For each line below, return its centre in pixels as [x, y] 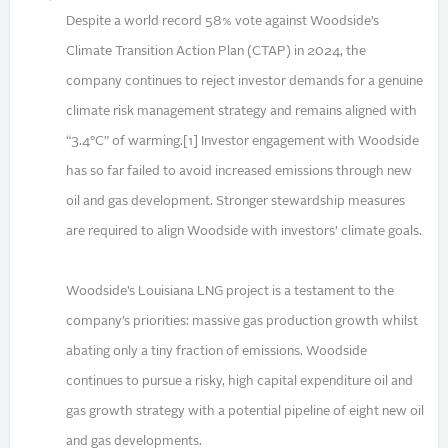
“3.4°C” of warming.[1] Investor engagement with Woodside [243, 141]
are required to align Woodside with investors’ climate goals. [244, 231]
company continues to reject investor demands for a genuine [245, 81]
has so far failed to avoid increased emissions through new [239, 171]
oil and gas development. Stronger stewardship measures [236, 201]
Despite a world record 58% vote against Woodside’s [223, 21]
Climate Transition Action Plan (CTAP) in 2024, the [216, 51]
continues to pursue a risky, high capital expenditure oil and [240, 381]
